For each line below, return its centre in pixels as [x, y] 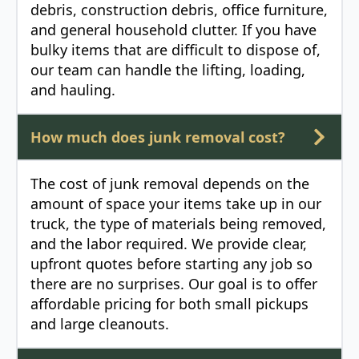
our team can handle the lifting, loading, [168, 70]
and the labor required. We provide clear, [169, 244]
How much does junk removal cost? [158, 137]
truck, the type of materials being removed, [178, 224]
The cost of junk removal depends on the [170, 184]
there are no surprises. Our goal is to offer [174, 284]
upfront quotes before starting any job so [171, 264]
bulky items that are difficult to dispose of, [175, 50]
